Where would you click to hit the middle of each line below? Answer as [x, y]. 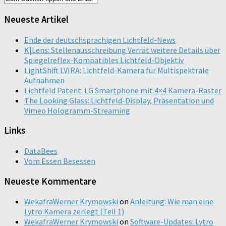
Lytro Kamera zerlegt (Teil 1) [74, 212]
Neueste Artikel [36, 19]
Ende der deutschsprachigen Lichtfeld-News [100, 40]
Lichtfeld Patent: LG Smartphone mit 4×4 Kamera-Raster [123, 90]
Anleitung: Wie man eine [172, 202]
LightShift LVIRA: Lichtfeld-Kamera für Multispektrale [117, 70]
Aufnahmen [44, 80]
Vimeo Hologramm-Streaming [77, 110]
